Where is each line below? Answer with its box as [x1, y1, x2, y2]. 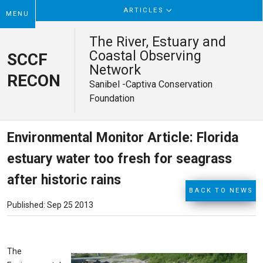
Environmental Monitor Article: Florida [7, 130, 238, 146]
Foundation [89, 93, 134, 104]
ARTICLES [123, 6, 163, 14]
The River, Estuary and [89, 34, 226, 50]
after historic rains [7, 172, 121, 188]
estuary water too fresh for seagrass [7, 151, 232, 167]
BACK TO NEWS [189, 187, 252, 194]
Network [89, 62, 141, 78]
